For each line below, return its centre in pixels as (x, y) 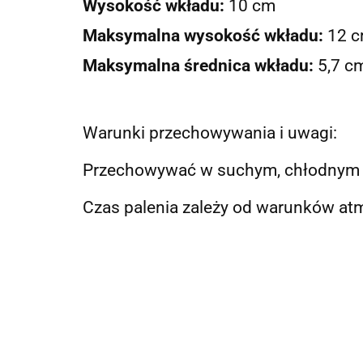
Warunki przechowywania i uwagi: (210, 132)
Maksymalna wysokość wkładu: (205, 35)
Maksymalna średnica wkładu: (200, 65)
